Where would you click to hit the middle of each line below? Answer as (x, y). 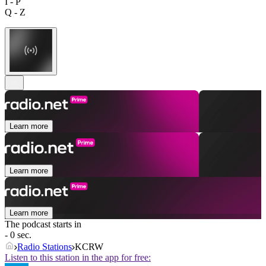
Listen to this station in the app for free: (78, 258)
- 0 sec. (18, 235)
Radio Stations (45, 247)
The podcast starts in (43, 224)
